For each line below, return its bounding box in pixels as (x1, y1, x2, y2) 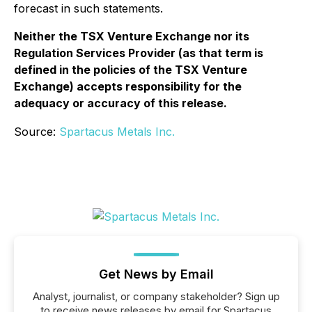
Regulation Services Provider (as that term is (14, 46, 263, 61)
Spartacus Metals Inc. (59, 125, 175, 139)
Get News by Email (98, 267, 214, 282)
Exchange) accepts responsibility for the (14, 79, 242, 94)
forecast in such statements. (14, 1, 163, 16)
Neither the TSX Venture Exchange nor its (14, 29, 249, 44)
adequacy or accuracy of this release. (14, 96, 227, 111)
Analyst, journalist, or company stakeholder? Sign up (32, 290, 280, 304)
